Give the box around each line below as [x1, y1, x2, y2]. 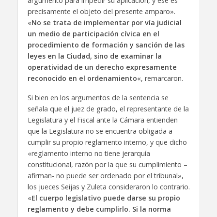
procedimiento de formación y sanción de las [27, 40, 185, 49]
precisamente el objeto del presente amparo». [27, 6, 175, 16]
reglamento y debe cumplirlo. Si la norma [27, 204, 171, 214]
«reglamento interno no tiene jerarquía [27, 149, 150, 158]
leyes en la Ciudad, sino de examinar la [27, 51, 162, 61]
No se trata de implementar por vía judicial [31, 17, 182, 27]
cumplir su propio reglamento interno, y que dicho [27, 138, 187, 147]
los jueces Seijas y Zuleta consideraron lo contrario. [27, 182, 190, 192]
